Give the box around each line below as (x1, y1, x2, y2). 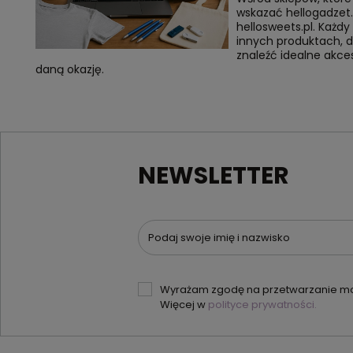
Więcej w (160, 297, 209, 312)
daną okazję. (35, 61, 104, 77)
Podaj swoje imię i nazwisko (148, 230, 291, 245)
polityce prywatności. (208, 297, 318, 312)
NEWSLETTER (138, 159, 290, 192)
